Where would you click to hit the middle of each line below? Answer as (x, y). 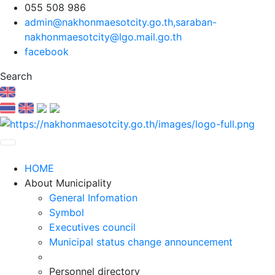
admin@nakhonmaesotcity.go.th (99, 22)
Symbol (67, 212)
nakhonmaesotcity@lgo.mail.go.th (103, 37)
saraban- (196, 22)
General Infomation (93, 197)
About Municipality (68, 183)
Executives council (92, 227)
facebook (47, 52)
